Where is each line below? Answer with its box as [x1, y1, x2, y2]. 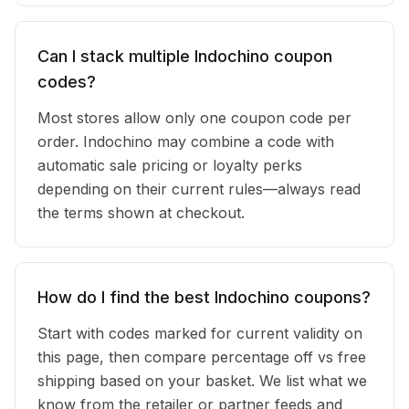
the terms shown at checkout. [37, 204, 245, 222]
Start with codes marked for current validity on [37, 324, 362, 342]
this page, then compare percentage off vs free [37, 348, 366, 366]
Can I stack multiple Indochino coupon [37, 47, 332, 66]
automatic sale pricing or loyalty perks [37, 156, 302, 174]
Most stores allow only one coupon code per [37, 109, 351, 127]
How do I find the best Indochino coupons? [37, 288, 371, 307]
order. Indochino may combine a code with [37, 132, 334, 151]
